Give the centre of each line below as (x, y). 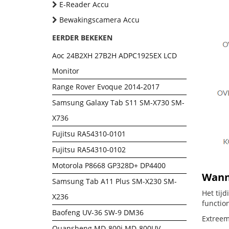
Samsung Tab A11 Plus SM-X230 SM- (114, 181)
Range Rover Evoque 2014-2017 (106, 87)
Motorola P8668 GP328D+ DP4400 (109, 165)
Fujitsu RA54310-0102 (89, 150)
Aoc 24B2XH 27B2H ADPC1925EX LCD (114, 55)
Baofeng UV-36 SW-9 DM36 (98, 212)
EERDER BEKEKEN (82, 38)
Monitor (66, 71)
